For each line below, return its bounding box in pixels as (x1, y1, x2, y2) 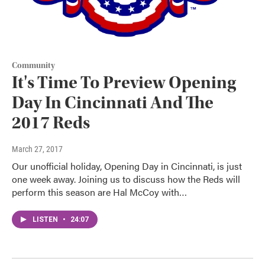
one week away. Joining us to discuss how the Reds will (12, 172, 240, 186)
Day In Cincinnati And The (12, 92, 214, 114)
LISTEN (33, 215, 60, 224)
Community (12, 61, 55, 71)
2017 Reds (12, 112, 90, 134)
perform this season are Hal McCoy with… (12, 185, 187, 199)
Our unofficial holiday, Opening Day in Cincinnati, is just (12, 159, 242, 173)
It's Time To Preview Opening (12, 72, 236, 93)
